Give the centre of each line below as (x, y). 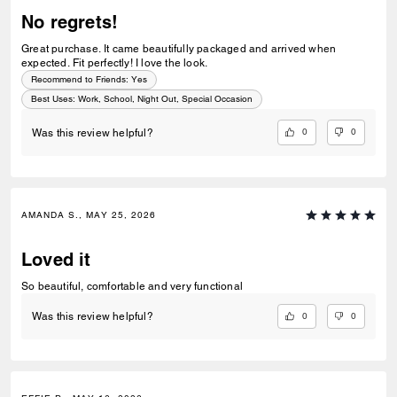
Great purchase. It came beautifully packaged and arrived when (179, 49)
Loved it (56, 259)
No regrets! (70, 23)
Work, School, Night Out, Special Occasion (165, 99)
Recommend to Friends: (80, 80)
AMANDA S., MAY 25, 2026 (89, 214)
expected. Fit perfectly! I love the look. (115, 63)
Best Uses (52, 99)
